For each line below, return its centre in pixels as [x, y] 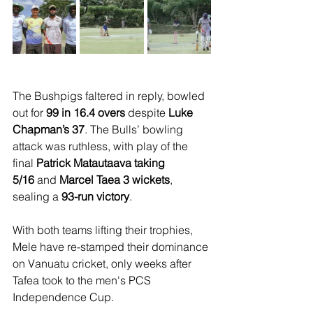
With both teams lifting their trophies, [104, 230]
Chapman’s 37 [49, 129]
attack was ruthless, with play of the [102, 146]
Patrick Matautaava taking [102, 163]
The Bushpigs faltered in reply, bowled [110, 96]
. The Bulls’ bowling [135, 129]
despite [147, 112]
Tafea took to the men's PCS [83, 280]
